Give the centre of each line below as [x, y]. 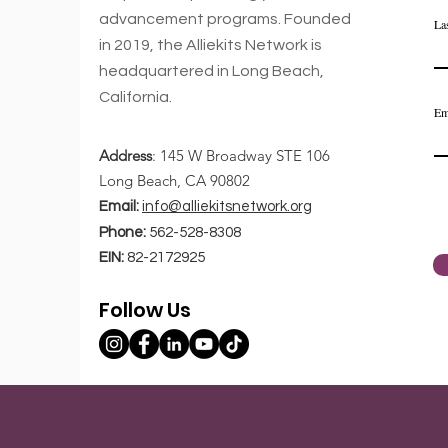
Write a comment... [267, 156]
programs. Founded [279, 18]
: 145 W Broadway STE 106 [241, 155]
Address [125, 155]
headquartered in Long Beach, [211, 70]
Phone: [122, 232]
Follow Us [145, 309]
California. [135, 96]
